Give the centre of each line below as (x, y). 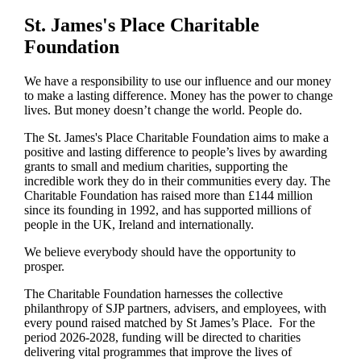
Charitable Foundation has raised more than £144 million (168, 195)
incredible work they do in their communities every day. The (177, 180)
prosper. (44, 266)
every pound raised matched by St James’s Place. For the (169, 322)
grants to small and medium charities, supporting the (156, 166)
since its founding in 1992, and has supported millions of (167, 210)
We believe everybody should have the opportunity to (160, 251)
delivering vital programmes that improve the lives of (158, 351)
